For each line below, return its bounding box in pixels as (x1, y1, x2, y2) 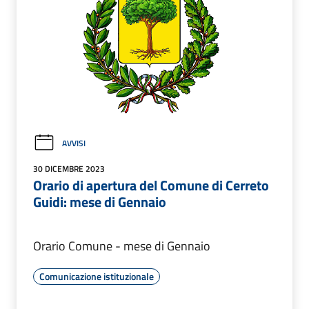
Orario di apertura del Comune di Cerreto (33, 175, 269, 197)
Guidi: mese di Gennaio (33, 191, 166, 213)
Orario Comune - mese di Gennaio (33, 237, 210, 256)
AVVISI (62, 136, 86, 150)
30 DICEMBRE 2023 (33, 162, 105, 176)
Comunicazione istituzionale (39, 269, 154, 284)
